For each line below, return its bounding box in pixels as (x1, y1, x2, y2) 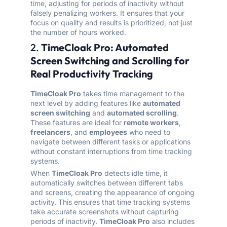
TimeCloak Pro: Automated (41, 41, 169, 54)
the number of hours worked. (30, 28, 126, 37)
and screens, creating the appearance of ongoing (30, 188, 195, 197)
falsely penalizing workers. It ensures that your (30, 9, 184, 18)
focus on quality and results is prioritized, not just (30, 18, 193, 27)
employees (89, 128, 127, 137)
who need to (127, 128, 170, 137)
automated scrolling (107, 108, 177, 118)
